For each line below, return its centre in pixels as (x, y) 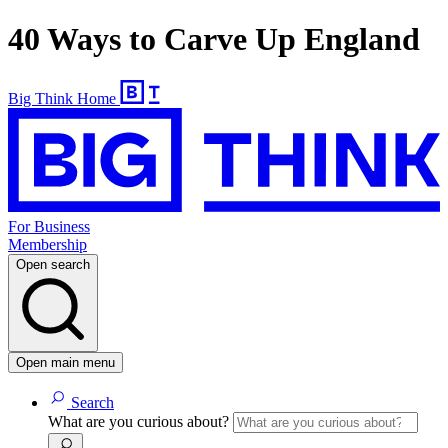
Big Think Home (62, 98)
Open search (53, 265)
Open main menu (65, 363)
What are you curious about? (140, 422)
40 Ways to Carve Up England (214, 39)
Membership (47, 245)
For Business (49, 227)
